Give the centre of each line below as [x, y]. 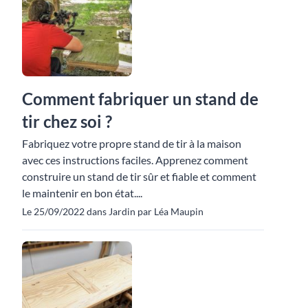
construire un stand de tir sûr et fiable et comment [139, 176]
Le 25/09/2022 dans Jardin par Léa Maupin [113, 211]
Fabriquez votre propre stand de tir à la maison [132, 143]
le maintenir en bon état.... [82, 192]
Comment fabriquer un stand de [140, 98]
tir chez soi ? [67, 121]
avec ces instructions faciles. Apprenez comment [135, 159]
